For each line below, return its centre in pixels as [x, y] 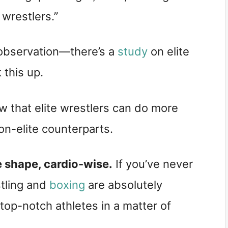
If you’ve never [153, 164]
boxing [67, 185]
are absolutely [124, 185]
